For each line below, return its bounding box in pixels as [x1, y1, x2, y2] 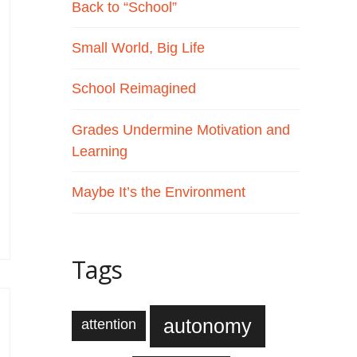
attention [81, 316, 137, 333]
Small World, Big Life [72, 39, 206, 56]
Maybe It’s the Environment [72, 184, 246, 201]
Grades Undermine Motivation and [72, 121, 291, 138]
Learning [72, 143, 128, 159]
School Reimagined [72, 80, 197, 97]
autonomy [163, 314, 253, 337]
